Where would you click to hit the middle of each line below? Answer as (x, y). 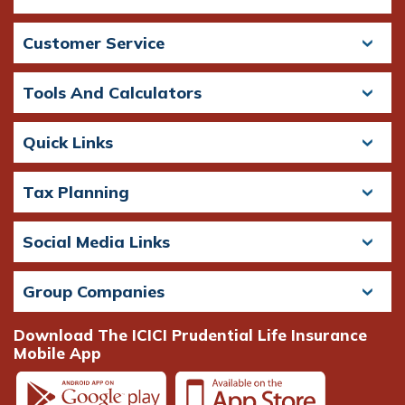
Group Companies (94, 291)
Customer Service (94, 42)
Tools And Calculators (112, 92)
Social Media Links (96, 241)
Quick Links (68, 142)
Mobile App (57, 353)
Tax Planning (76, 192)
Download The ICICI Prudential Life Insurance (190, 334)
